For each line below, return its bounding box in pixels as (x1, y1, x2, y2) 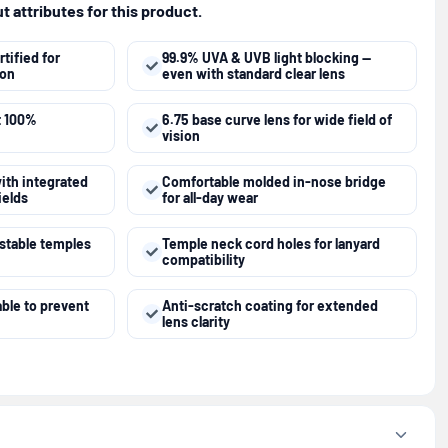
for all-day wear (162, 188, 258, 206)
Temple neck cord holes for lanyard (162, 234, 380, 252)
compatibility (162, 250, 245, 268)
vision (162, 126, 200, 144)
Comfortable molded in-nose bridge (162, 172, 386, 190)
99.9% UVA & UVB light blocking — (162, 48, 371, 66)
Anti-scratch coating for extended (162, 296, 378, 314)
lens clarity (162, 312, 230, 330)
